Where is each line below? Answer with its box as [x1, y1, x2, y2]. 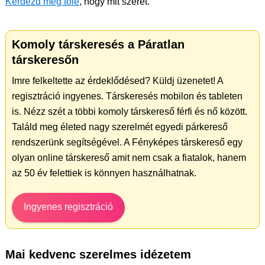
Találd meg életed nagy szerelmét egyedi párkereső [12, 122, 228, 132]
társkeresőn [12, 53, 79, 67]
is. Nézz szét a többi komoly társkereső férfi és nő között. [12, 106, 247, 117]
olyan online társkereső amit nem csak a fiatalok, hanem [12, 153, 246, 163]
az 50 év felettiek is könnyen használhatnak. [12, 168, 196, 179]
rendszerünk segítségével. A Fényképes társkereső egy [12, 137, 243, 148]
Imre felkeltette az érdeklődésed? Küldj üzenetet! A [12, 76, 223, 86]
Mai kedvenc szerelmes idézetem [5, 248, 191, 261]
